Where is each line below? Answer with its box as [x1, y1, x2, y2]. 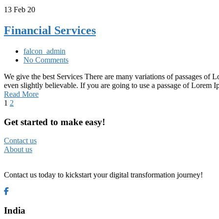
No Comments [23, 56, 68, 64]
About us [4, 145, 32, 154]
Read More [4, 90, 39, 98]
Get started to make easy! [4, 116, 105, 127]
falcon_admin [23, 47, 66, 55]
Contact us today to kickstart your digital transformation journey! [4, 171, 203, 179]
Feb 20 [14, 5, 35, 14]
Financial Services [4, 24, 96, 37]
